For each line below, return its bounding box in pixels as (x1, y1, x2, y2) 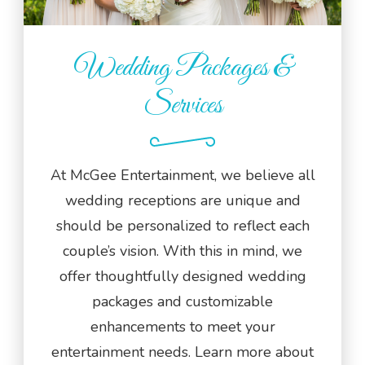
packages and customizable (92, 291, 273, 311)
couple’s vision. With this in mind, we (63, 240, 302, 261)
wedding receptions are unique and (64, 190, 301, 210)
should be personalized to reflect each (55, 215, 310, 235)
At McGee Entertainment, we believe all (50, 165, 315, 185)
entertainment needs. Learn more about (51, 341, 314, 362)
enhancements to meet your (90, 316, 275, 336)
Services (143, 87, 222, 125)
